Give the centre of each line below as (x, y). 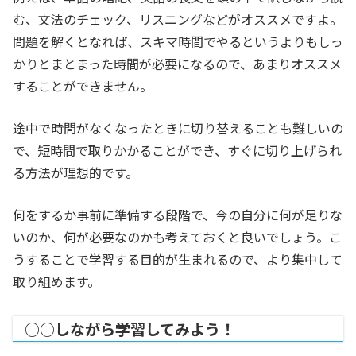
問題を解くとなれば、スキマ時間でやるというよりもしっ (178, 42)
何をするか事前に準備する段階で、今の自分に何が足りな (178, 215)
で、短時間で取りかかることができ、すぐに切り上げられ (177, 151)
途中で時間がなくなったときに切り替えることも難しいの (178, 128)
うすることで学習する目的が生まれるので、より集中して (178, 259)
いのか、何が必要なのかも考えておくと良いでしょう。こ (177, 237)
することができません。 (83, 86)
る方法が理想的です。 (75, 173)
